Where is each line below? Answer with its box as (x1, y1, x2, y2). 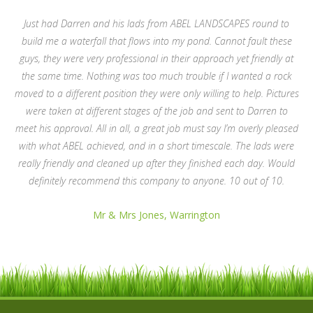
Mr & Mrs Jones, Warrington (93, 208, 220, 221)
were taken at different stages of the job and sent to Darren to (25, 104, 288, 117)
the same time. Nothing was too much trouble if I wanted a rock (22, 69, 291, 82)
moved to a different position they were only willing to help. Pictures (14, 87, 299, 100)
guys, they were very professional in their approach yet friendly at (20, 52, 293, 65)
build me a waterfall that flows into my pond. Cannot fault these (21, 34, 292, 48)
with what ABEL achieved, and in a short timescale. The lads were (19, 139, 294, 152)
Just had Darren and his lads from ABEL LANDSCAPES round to (24, 17, 289, 30)
